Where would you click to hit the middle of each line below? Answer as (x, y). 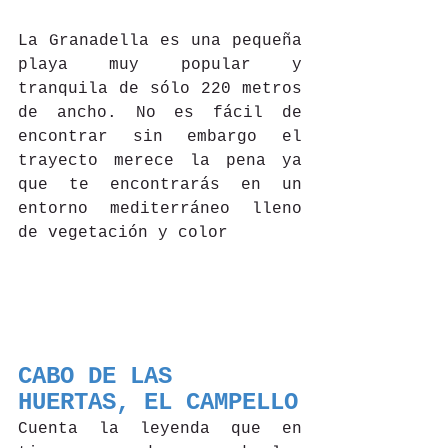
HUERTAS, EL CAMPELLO (158, 403)
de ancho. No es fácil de (160, 113)
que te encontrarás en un (160, 185)
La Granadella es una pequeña (160, 41)
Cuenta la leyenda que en (160, 429)
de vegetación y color (123, 233)
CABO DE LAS (102, 377)
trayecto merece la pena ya (160, 161)
